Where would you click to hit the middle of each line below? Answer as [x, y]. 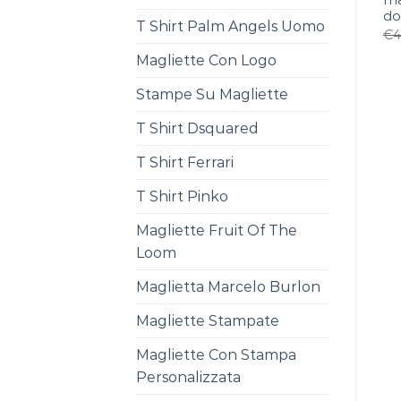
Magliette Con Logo [206, 60]
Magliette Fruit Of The [217, 230]
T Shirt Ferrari [185, 162]
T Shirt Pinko [182, 196]
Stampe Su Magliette [212, 94]
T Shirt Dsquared [197, 128]
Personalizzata [188, 377]
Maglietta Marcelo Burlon [228, 287]
